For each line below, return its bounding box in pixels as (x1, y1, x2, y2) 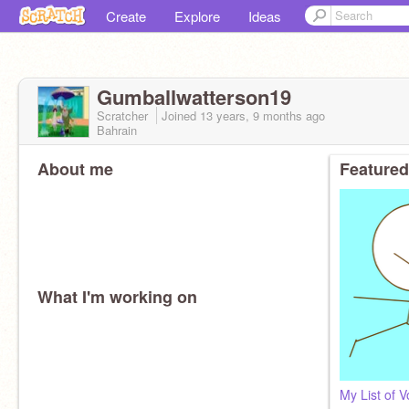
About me (37, 157, 113, 181)
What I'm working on (37, 285, 197, 309)
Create (106, 6, 146, 26)
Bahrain (97, 121, 137, 139)
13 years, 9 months (200, 107, 302, 124)
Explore (174, 6, 220, 26)
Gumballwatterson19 (97, 82, 291, 111)
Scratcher (97, 107, 152, 124)
